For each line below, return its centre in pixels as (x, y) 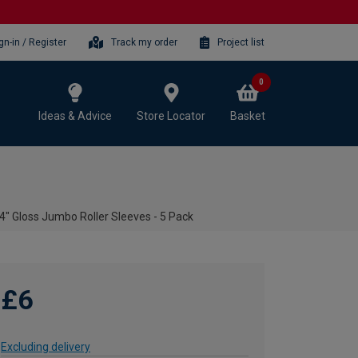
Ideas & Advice (75, 115)
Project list (241, 42)
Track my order (145, 42)
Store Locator (171, 115)
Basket (248, 115)
